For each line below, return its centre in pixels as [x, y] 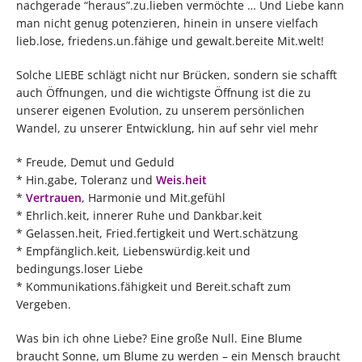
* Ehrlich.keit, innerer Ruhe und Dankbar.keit [139, 216]
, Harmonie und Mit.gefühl [154, 198]
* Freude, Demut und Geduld [95, 162]
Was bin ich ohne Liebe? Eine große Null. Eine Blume [159, 339]
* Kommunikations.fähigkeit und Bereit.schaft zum [154, 287]
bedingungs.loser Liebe [80, 269]
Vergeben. [44, 305]
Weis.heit [181, 180]
